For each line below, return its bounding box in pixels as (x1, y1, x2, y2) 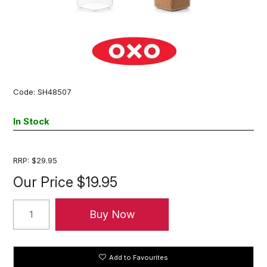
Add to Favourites (109, 253, 168, 262)
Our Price (13, 173, 74, 191)
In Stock (13, 115, 50, 127)
